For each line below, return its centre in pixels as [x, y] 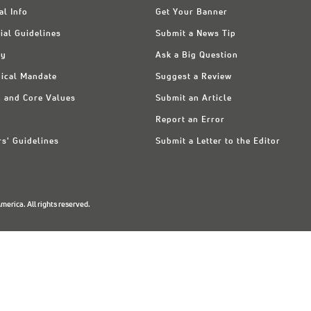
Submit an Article [194, 99]
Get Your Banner [192, 12]
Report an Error [190, 120]
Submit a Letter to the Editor [218, 142]
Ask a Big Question [197, 56]
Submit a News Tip [196, 34]
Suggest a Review [194, 77]
